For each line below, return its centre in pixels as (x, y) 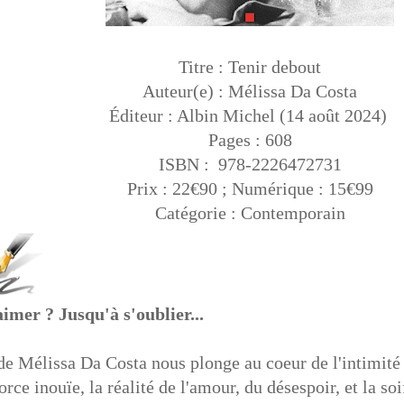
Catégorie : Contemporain (250, 212)
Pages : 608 (250, 139)
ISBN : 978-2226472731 (250, 164)
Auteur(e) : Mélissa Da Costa (250, 91)
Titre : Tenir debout (250, 66)
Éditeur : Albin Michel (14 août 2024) (250, 115)
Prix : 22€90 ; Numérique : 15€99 (250, 188)
